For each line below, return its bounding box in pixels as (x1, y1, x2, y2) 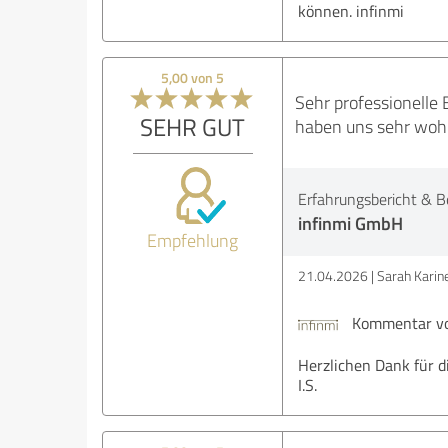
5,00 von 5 (161, 68, 225, 88)
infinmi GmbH (297, 210, 403, 237)
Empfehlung (147, 228, 239, 253)
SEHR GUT (140, 110, 246, 144)
